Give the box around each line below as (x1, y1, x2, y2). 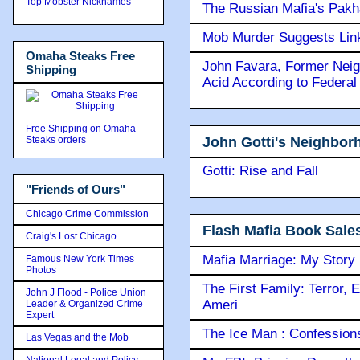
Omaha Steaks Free (26, 48, 135, 63)
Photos (26, 264, 56, 276)
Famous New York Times (26, 252, 134, 264)
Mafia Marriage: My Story (202, 252, 355, 268)
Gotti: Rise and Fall (202, 163, 318, 179)
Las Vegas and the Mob (26, 331, 129, 343)
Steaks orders (26, 134, 88, 145)
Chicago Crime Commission (26, 207, 149, 219)
